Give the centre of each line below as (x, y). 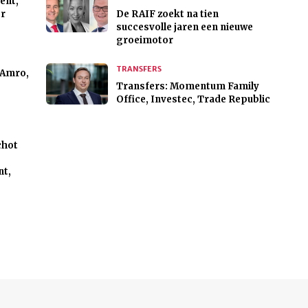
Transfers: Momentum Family (187, 87)
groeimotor (144, 41)
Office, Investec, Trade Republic (193, 100)
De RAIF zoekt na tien (167, 14)
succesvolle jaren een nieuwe (184, 27)
